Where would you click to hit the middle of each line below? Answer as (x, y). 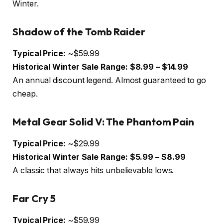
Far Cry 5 (34, 198)
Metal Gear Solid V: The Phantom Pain (104, 121)
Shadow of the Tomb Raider (79, 31)
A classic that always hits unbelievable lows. (93, 170)
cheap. (25, 94)
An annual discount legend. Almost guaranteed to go (110, 80)
